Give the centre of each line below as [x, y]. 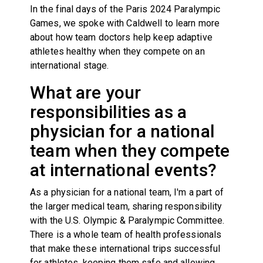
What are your [85, 92]
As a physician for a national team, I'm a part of [127, 192]
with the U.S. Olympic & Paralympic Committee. [127, 220]
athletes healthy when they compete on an [117, 51]
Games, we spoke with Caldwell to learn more [125, 23]
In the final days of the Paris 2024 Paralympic [125, 9]
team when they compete [130, 150]
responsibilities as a [108, 112]
